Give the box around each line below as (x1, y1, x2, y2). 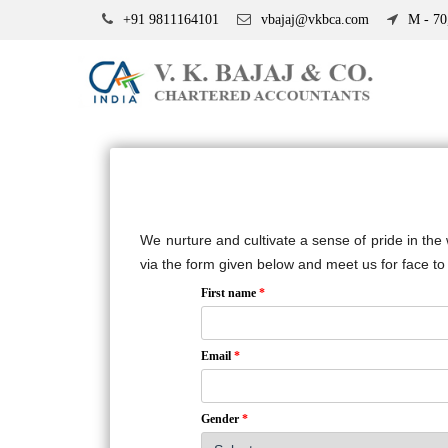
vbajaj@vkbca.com (257, 12, 369, 27)
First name (201, 286, 259, 301)
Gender (201, 412, 242, 427)
